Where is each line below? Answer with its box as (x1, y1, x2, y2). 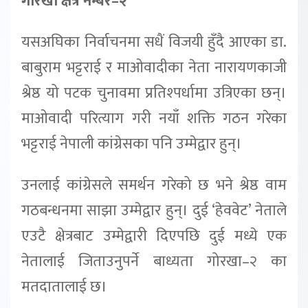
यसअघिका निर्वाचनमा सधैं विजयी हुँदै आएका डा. (21, 29, 287, 55)
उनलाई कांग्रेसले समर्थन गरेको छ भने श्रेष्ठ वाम (21, 172, 287, 198)
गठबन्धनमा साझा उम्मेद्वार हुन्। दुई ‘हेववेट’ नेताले (21, 197, 287, 223)
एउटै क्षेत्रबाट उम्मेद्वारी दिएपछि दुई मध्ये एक (21, 223, 287, 249)
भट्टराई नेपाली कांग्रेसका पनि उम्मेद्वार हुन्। (21, 131, 242, 157)
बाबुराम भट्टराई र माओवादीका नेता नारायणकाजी (21, 54, 287, 80)
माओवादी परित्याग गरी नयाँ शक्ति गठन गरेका (21, 105, 287, 131)
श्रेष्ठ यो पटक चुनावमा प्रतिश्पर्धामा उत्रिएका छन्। (21, 80, 287, 106)
